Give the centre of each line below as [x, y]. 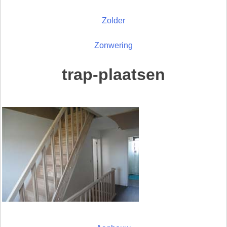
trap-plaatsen [113, 75]
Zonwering [113, 45]
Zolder [113, 20]
